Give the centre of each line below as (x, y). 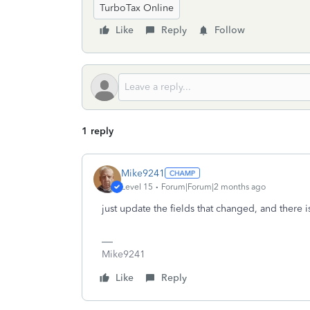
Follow (230, 30)
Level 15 (137, 186)
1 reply (98, 131)
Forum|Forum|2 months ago (213, 186)
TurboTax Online (137, 8)
